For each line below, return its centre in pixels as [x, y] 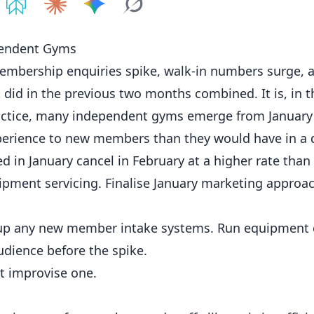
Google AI [169, 25]
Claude [120, 25]
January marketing [208, 183]
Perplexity [90, 25]
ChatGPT [47, 25]
